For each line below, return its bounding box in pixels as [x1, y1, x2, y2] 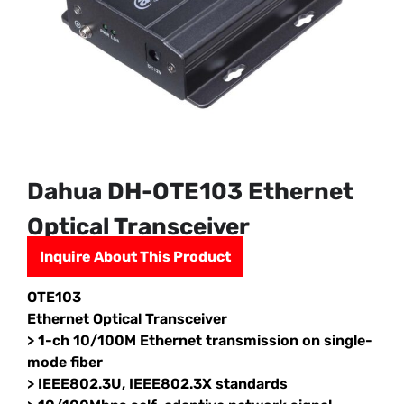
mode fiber [27, 353, 104, 372]
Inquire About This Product [40, 248, 232, 266]
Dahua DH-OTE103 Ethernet [27, 178, 354, 207]
